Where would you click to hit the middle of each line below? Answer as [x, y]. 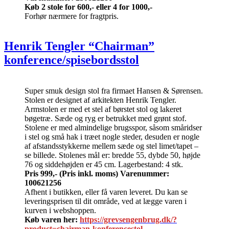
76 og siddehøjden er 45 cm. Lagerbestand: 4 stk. [104, 165]
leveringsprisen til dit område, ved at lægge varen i [106, 201]
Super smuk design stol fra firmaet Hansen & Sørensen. [114, 91]
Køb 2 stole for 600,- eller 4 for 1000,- [88, 7]
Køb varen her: [51, 220]
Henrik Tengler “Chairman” [79, 46]
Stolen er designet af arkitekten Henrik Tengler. [100, 100]
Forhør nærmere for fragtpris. [72, 16]
